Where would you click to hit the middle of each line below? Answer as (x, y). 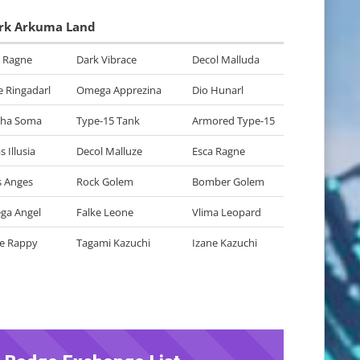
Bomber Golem (228, 182)
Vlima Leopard (227, 212)
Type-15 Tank (108, 121)
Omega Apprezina (119, 90)
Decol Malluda (226, 59)
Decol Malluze (109, 151)
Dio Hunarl (218, 90)
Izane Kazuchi (225, 243)
